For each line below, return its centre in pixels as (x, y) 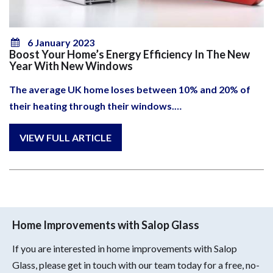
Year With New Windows (71, 66)
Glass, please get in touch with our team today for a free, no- (136, 265)
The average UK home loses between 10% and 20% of (130, 89)
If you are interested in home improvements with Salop (125, 248)
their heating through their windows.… (95, 105)
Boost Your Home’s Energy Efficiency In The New (129, 54)
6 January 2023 (61, 42)
